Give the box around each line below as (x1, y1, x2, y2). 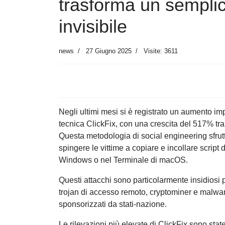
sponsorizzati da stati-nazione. (59, 200, 167, 209)
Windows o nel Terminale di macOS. (59, 156, 188, 165)
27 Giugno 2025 (86, 47, 132, 55)
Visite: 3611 (144, 47, 178, 55)
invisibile (59, 16, 127, 37)
